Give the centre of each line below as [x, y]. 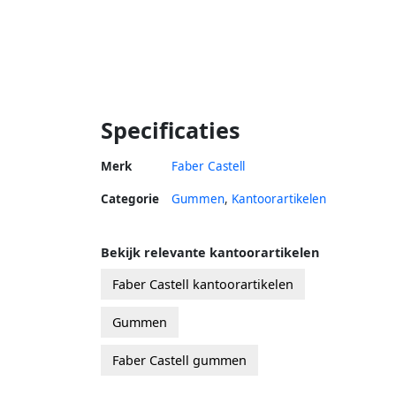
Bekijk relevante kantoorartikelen [210, 252]
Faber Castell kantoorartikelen [203, 284]
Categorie [130, 198]
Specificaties [171, 129]
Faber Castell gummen [179, 360]
